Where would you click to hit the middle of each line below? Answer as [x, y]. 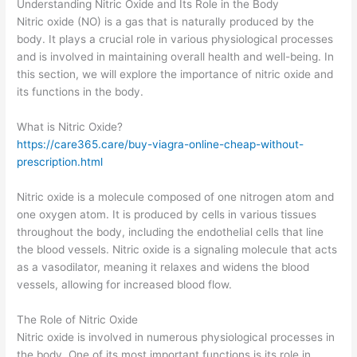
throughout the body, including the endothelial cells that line [171, 232]
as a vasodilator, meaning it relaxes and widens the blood [163, 267]
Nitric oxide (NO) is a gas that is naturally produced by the [166, 22]
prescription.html [60, 162]
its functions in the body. [80, 92]
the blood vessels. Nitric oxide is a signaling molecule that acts [177, 250]
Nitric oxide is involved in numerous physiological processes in [176, 337]
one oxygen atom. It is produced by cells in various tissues [167, 215]
